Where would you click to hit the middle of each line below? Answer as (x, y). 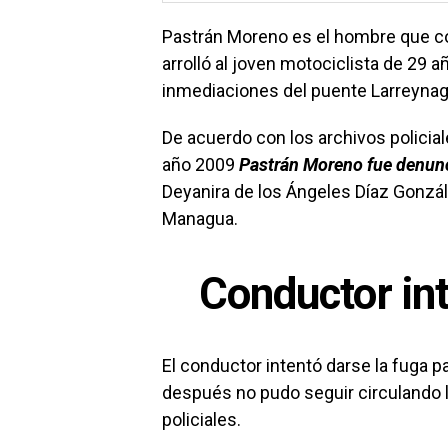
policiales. (201, 420)
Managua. (200, 219)
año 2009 (200, 165)
